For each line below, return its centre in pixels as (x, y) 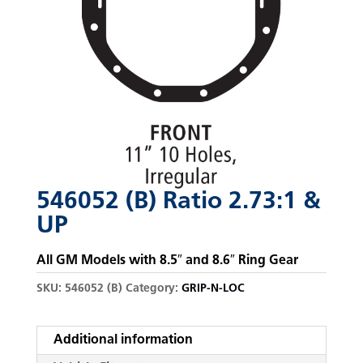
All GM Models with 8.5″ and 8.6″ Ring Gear (167, 261)
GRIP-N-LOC (213, 288)
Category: (153, 288)
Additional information (123, 340)
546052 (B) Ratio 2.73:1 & (178, 202)
